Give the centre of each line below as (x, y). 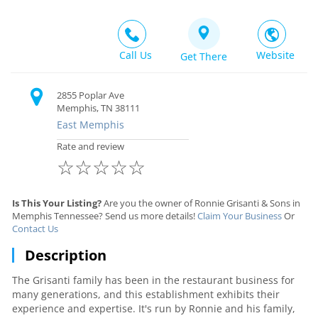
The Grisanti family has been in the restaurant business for (153, 280)
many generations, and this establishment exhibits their (146, 294)
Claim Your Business (240, 216)
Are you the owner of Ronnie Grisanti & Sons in (201, 203)
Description (66, 255)
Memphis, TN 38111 (99, 108)
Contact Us (35, 229)
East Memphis (91, 125)
